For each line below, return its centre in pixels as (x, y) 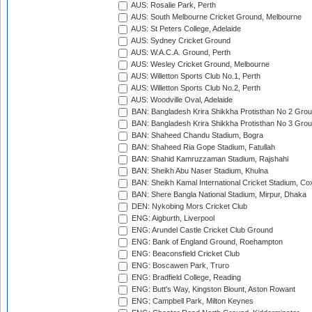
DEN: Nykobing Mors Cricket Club (188, 206)
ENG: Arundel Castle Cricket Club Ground (201, 230)
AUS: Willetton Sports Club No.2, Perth (195, 88)
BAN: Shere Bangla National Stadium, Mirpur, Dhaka (218, 195)
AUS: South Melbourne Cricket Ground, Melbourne (216, 17)
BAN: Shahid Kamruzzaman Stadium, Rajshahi (209, 159)
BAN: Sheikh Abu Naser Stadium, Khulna (199, 171)
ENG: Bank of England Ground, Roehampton (206, 242)
